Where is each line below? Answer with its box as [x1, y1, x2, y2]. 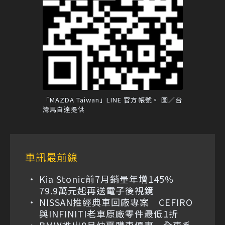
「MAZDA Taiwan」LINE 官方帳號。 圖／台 [42, 95, 183, 105]
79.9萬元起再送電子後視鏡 [39, 184, 154, 197]
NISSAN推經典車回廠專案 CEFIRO [39, 195, 193, 209]
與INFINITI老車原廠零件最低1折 [39, 207, 178, 220]
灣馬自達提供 [42, 104, 85, 115]
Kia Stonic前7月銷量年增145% [39, 172, 183, 186]
